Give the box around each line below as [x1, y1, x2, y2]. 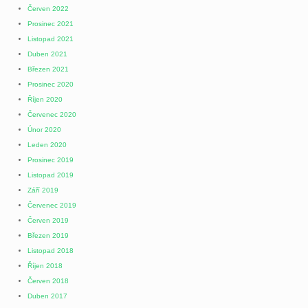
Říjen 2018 [27, 261, 63, 269]
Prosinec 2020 [27, 80, 74, 88]
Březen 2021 [27, 65, 69, 73]
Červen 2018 [27, 276, 69, 285]
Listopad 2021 [27, 34, 74, 43]
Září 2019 [27, 186, 58, 194]
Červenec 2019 [27, 201, 76, 209]
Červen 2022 [27, 4, 69, 12]
